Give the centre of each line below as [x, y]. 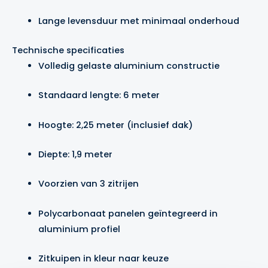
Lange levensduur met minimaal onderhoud [138, 21]
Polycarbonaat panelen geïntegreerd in [128, 213]
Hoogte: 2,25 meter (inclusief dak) [115, 125]
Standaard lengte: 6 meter [99, 95]
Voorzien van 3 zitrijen [88, 184]
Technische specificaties [68, 51]
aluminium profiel [79, 229]
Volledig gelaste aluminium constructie [129, 66]
